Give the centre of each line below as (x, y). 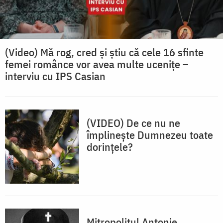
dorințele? (110, 147)
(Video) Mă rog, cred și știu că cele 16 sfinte (104, 52)
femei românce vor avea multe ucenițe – (97, 64)
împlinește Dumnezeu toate (150, 135)
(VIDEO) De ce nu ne (133, 123)
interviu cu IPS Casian (55, 76)
